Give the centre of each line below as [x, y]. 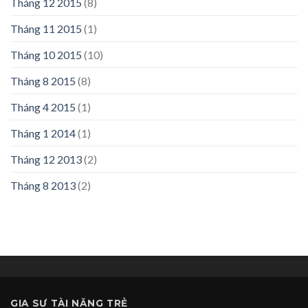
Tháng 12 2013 [46, 159]
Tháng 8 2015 [43, 80]
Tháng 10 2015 [46, 54]
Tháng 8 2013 [43, 185]
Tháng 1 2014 [43, 133]
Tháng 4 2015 [43, 107]
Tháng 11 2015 [46, 28]
